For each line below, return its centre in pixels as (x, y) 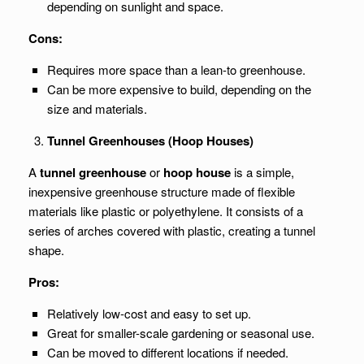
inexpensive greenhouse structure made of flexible (162, 191)
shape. (46, 250)
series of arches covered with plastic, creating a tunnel (172, 230)
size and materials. (97, 108)
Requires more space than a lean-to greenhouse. (176, 69)
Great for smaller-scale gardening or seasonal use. (180, 333)
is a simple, (262, 172)
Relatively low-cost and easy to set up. (149, 313)
